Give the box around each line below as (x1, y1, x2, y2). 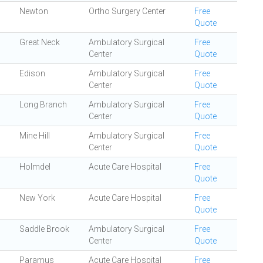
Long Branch (19, 100, 67, 109)
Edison (19, 69, 45, 78)
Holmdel (19, 162, 50, 171)
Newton (19, 6, 48, 16)
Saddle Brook (19, 224, 69, 234)
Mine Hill (19, 131, 50, 140)
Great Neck (19, 38, 60, 47)
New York (19, 193, 55, 203)
